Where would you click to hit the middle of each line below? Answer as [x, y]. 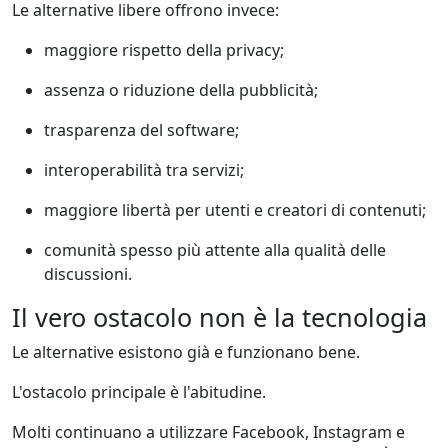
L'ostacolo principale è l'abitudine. [139, 391]
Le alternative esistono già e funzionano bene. [186, 351]
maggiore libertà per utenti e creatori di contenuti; [235, 209]
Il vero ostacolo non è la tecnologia [219, 316]
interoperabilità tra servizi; [144, 169]
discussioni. [88, 273]
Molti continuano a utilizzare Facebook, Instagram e [208, 431]
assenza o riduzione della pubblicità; [181, 89]
